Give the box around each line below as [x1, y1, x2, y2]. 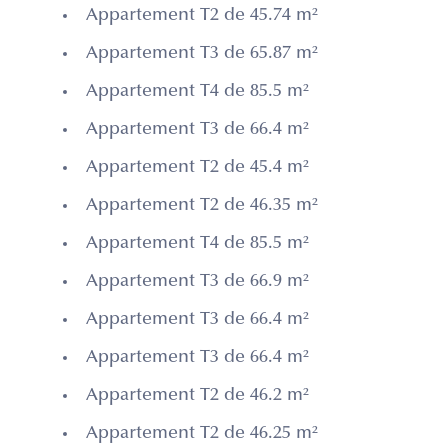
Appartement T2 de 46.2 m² [86, 387, 309, 406]
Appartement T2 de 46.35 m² [86, 197, 318, 216]
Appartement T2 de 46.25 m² [86, 425, 318, 444]
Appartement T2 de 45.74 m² [86, 7, 318, 26]
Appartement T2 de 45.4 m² [86, 159, 309, 178]
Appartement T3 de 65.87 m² [86, 45, 318, 64]
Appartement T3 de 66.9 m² [86, 273, 309, 292]
